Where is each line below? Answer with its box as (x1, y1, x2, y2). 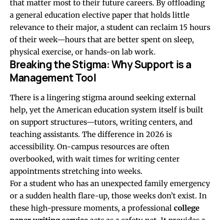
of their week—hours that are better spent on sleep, (10, 35, 194, 45)
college (174, 203, 199, 213)
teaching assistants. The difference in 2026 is (10, 130, 172, 139)
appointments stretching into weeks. (10, 166, 142, 176)
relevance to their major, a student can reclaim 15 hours (10, 23, 210, 32)
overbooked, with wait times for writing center (10, 154, 180, 164)
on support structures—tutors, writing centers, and (10, 117, 192, 127)
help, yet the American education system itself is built (10, 105, 203, 115)
